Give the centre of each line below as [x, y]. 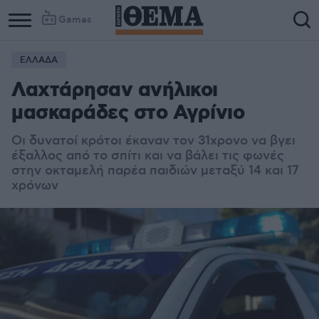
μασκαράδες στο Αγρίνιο [128, 114]
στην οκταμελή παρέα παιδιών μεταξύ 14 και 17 [155, 171]
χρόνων [35, 186]
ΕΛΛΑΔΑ [39, 60]
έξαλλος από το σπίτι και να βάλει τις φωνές [148, 156]
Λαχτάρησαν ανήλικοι [115, 91]
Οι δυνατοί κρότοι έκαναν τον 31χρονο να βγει [153, 141]
